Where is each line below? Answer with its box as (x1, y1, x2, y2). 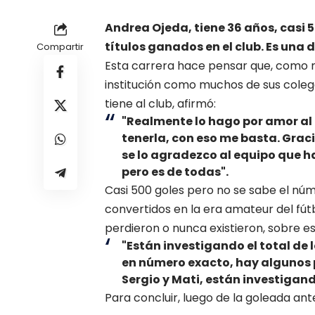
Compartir (37, 39, 84, 53)
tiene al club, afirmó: (105, 95, 216, 112)
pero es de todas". (122, 163, 229, 180)
